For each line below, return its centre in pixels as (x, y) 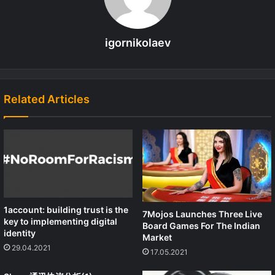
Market (157, 238)
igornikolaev (137, 42)
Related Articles (47, 99)
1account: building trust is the (66, 210)
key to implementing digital (60, 222)
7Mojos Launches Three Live (202, 214)
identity (20, 233)
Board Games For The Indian (201, 226)
